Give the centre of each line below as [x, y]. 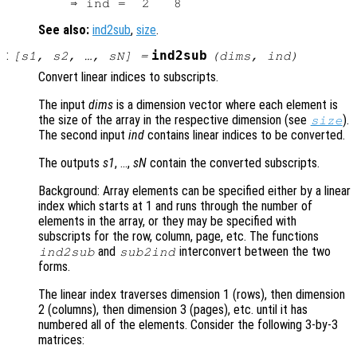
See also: [64, 30]
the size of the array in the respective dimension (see [174, 120]
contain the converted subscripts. [233, 163]
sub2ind [147, 252]
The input [63, 105]
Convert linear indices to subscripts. [128, 77]
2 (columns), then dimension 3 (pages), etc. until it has [173, 310]
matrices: [61, 340]
